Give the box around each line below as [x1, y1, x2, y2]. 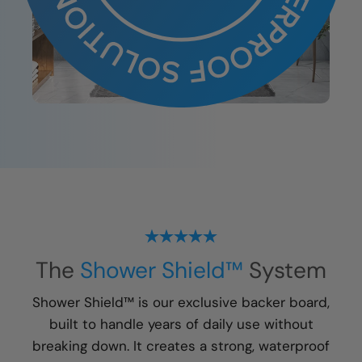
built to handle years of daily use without [48, 314, 314, 333]
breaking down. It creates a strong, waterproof [32, 336, 330, 355]
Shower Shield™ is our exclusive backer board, [32, 293, 330, 311]
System [243, 255, 326, 285]
